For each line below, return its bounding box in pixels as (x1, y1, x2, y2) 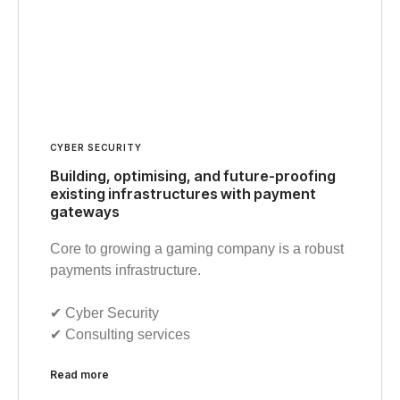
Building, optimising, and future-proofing (50, 166, 336, 185)
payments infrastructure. (50, 262, 201, 278)
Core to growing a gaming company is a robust (50, 240, 344, 256)
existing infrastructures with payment (50, 184, 316, 203)
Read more (50, 367, 109, 381)
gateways (50, 202, 120, 221)
